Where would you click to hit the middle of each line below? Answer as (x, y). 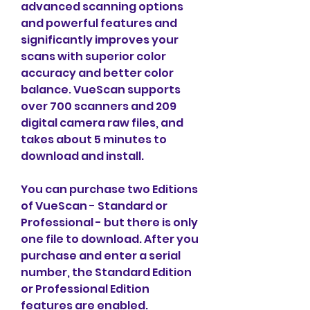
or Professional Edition (85, 289)
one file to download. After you (110, 239)
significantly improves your (100, 40)
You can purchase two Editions (109, 189)
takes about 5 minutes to (94, 139)
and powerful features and (99, 23)
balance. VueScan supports (101, 90)
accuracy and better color (97, 73)
